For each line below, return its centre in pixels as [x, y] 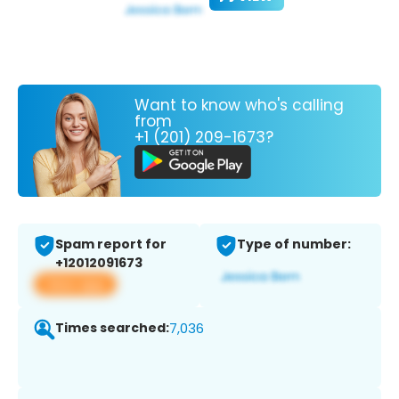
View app [75, 284]
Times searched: [112, 328]
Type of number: [294, 244]
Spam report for [111, 244]
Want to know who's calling [239, 105]
